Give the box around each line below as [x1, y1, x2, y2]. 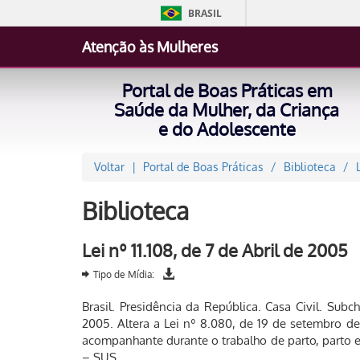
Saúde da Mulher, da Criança [114, 98, 339, 121]
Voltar [94, 160, 125, 174]
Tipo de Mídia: [93, 268, 154, 280]
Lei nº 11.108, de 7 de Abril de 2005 [82, 239, 348, 261]
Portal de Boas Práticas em [121, 79, 332, 101]
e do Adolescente [157, 117, 296, 140]
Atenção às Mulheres [82, 38, 218, 55]
